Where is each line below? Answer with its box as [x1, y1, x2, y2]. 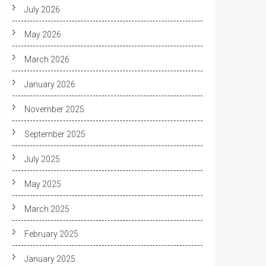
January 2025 [24, 254, 75, 264]
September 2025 [24, 129, 85, 139]
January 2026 [24, 80, 75, 89]
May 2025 [24, 179, 61, 189]
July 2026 [24, 5, 60, 14]
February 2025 [24, 229, 78, 239]
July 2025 [24, 154, 60, 164]
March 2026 [24, 55, 69, 64]
